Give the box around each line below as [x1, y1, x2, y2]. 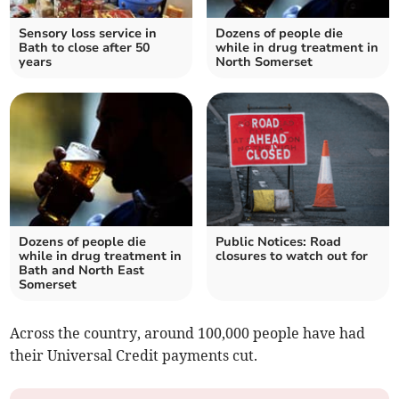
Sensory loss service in [19, 25, 158, 43]
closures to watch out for [216, 248, 368, 265]
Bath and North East [19, 262, 145, 280]
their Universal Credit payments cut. [10, 346, 258, 365]
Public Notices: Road [216, 233, 341, 251]
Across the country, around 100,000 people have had [10, 324, 366, 343]
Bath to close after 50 [19, 39, 151, 57]
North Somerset [216, 53, 313, 71]
